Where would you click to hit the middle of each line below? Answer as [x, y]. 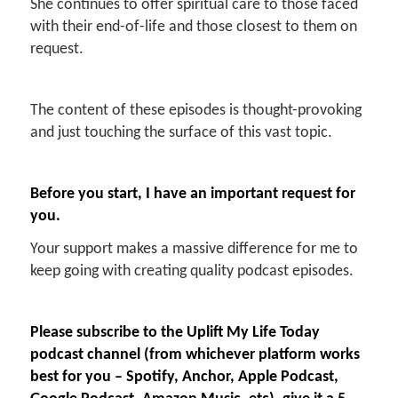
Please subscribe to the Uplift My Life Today [175, 332]
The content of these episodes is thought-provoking [195, 111]
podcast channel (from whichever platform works [195, 354]
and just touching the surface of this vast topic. [181, 133]
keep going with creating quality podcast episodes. [191, 271]
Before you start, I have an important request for [192, 195]
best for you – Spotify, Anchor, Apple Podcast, [184, 377]
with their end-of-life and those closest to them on [193, 28]
